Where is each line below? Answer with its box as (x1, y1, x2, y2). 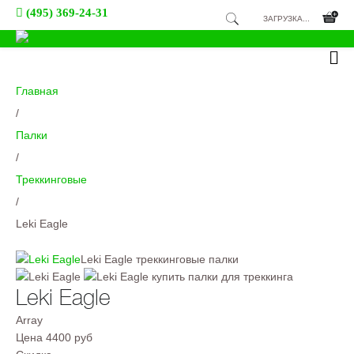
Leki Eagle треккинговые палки (81, 253, 239, 265)
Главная (16, 85, 58, 97)
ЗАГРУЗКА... (263, 14, 310, 23)
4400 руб (46, 331, 92, 344)
